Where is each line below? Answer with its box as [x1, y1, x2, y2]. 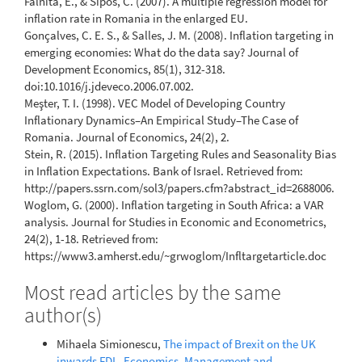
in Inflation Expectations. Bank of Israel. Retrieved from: [24, 163, 303, 179]
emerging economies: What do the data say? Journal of [24, 44, 298, 61]
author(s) [24, 301, 102, 329]
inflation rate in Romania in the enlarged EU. [24, 11, 248, 27]
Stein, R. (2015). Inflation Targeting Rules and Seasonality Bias [24, 146, 336, 162]
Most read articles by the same [24, 279, 281, 306]
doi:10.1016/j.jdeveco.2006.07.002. [24, 78, 194, 95]
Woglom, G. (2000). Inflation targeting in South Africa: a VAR [24, 197, 324, 213]
